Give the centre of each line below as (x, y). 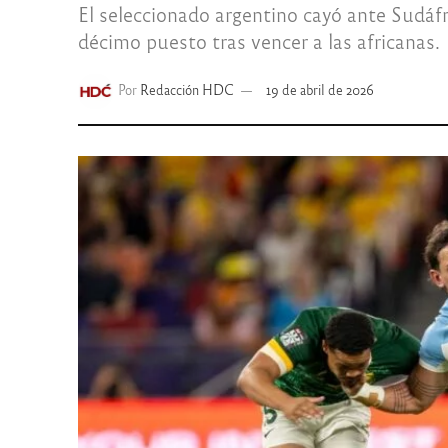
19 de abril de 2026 (319, 90)
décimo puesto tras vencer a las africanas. (258, 41)
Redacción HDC (186, 90)
